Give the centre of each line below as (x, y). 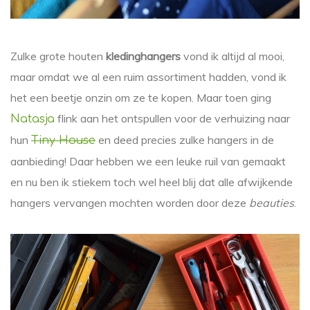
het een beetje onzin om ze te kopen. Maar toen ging (141, 97)
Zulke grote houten (58, 56)
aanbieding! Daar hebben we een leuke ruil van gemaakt (148, 161)
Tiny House (63, 140)
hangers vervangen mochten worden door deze (130, 202)
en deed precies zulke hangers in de (185, 139)
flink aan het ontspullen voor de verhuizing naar (172, 118)
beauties (272, 202)
